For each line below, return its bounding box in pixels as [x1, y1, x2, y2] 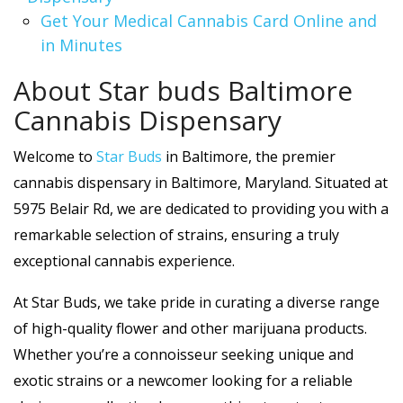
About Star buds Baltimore [13, 72, 353, 109]
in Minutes [40, 34, 122, 56]
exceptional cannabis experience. [13, 251, 235, 271]
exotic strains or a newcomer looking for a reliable [13, 371, 353, 390]
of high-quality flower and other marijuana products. [13, 318, 367, 338]
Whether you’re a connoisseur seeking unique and [13, 345, 354, 364]
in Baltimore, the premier [162, 147, 336, 166]
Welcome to [13, 147, 96, 166]
